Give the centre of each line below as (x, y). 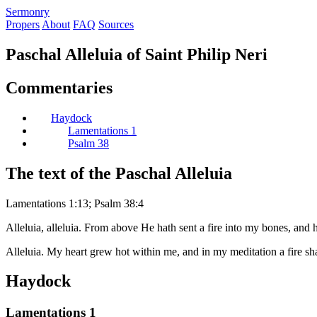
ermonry (31, 12)
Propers (23, 24)
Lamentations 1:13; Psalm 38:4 (75, 203)
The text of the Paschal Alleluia (119, 173)
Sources (116, 24)
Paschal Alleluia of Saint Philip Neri (137, 54)
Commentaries (59, 87)
